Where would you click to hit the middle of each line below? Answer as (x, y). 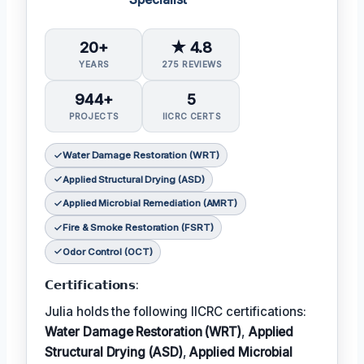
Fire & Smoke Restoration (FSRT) (138, 228)
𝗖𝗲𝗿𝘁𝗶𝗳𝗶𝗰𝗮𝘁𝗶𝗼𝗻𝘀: (92, 285)
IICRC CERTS (191, 117)
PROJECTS (94, 117)
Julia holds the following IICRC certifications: (175, 312)
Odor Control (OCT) (107, 251)
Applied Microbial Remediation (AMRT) (150, 204)
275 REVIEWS (191, 64)
